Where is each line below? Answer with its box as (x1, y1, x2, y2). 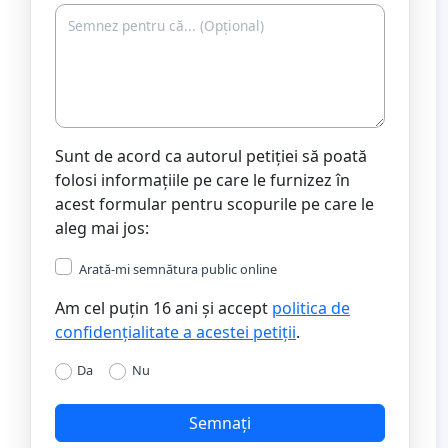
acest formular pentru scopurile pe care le (55, 192, 374, 215)
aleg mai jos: (55, 216, 149, 239)
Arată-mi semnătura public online (79, 259, 277, 278)
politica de (272, 296, 350, 319)
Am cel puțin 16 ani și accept (55, 296, 272, 319)
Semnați (189, 412, 251, 435)
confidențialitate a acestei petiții (55, 320, 296, 343)
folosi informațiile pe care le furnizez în (55, 168, 350, 191)
